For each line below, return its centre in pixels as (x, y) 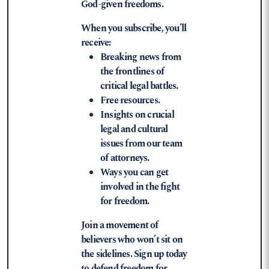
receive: (96, 43)
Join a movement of (120, 225)
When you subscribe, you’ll (134, 29)
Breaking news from (141, 57)
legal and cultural (134, 129)
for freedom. (125, 201)
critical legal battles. (139, 86)
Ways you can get (134, 173)
